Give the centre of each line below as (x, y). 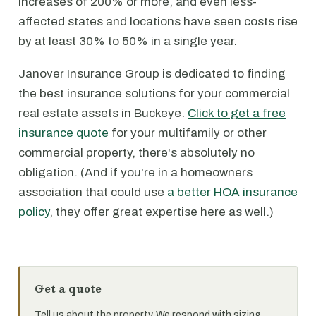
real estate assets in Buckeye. (103, 113)
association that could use (93, 192)
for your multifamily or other (188, 133)
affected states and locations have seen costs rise (158, 22)
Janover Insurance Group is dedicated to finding (152, 74)
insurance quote (63, 133)
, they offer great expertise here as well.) (162, 212)
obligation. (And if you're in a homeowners (135, 172)
